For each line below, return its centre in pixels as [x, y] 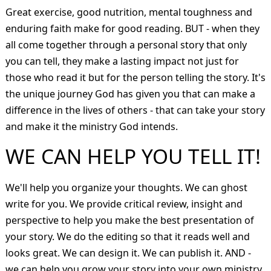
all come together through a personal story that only [126, 44]
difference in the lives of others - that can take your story [135, 110]
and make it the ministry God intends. [91, 126]
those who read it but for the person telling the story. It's [135, 77]
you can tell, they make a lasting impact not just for [122, 61]
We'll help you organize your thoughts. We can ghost [126, 187]
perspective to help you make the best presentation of [129, 220]
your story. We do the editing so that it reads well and [127, 236]
